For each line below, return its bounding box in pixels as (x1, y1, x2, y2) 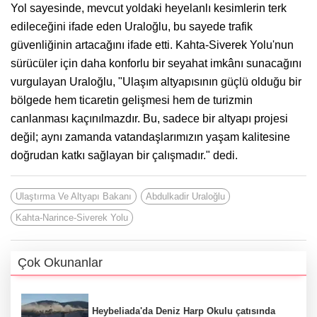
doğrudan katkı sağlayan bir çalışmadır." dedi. (11, 149, 238, 161)
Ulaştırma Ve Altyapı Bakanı (16, 190, 132, 202)
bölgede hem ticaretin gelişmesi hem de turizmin (11, 93, 253, 106)
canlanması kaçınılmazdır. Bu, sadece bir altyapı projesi (11, 112, 288, 125)
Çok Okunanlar (18, 255, 103, 270)
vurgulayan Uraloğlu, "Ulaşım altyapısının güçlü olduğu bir (11, 75, 301, 88)
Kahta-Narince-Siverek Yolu (16, 212, 128, 223)
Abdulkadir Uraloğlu (146, 190, 225, 202)
